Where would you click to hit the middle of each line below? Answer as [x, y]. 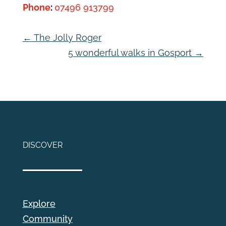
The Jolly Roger [67, 37]
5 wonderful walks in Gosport [130, 52]
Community [47, 218]
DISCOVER [42, 145]
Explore [39, 203]
